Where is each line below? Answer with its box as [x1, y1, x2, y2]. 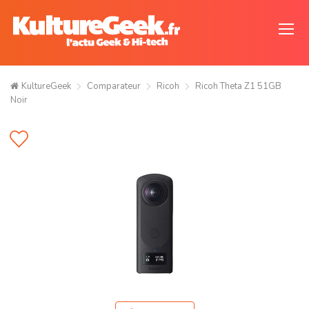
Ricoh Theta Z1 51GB [195, 80, 281, 92]
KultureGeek [21, 80, 71, 92]
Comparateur [87, 80, 141, 92]
